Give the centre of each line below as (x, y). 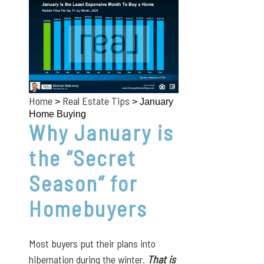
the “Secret (83, 158)
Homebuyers (88, 209)
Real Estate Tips (96, 101)
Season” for (83, 183)
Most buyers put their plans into (93, 244)
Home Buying (58, 114)
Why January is (102, 133)
